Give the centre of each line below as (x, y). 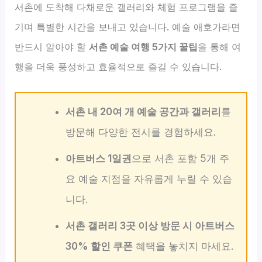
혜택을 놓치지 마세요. (183, 247)
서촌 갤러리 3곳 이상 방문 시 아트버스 (150, 226)
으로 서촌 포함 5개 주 (180, 159)
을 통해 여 (220, 46)
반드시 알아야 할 (52, 46)
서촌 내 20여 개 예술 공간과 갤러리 (143, 112)
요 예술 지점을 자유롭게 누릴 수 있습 (149, 179)
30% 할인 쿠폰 (99, 247)
